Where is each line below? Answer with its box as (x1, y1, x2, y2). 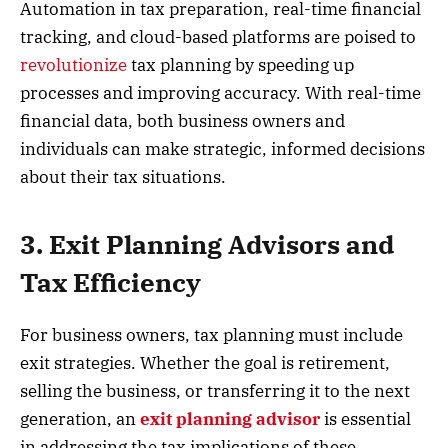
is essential (320, 407, 411, 430)
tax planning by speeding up (127, 54, 354, 77)
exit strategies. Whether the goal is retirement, (20, 351, 390, 374)
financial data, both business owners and (20, 110, 345, 133)
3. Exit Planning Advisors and (20, 227, 394, 261)
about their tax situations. (20, 166, 226, 189)
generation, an (20, 407, 140, 430)
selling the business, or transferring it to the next (20, 379, 410, 402)
